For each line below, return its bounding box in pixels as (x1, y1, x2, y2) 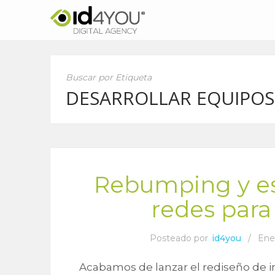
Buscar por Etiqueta (66, 72, 152, 83)
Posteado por (149, 233, 211, 244)
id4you (211, 233, 241, 244)
